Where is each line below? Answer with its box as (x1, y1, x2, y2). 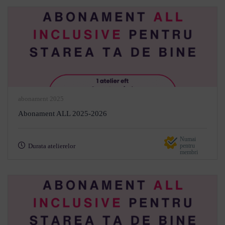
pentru (180, 142, 195, 149)
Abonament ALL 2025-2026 (18, 109, 107, 118)
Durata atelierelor (28, 142, 75, 150)
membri (180, 149, 198, 156)
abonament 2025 (18, 95, 64, 102)
